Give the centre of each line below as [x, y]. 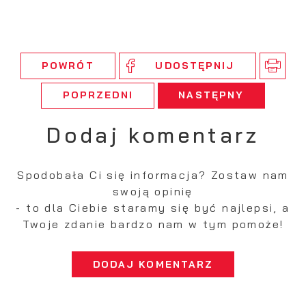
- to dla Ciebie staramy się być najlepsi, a [153, 207]
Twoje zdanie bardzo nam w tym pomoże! [153, 224]
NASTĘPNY [211, 95]
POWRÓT [68, 65]
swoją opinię [153, 191]
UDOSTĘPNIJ [195, 65]
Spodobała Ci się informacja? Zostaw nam [153, 175]
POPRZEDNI [98, 95]
